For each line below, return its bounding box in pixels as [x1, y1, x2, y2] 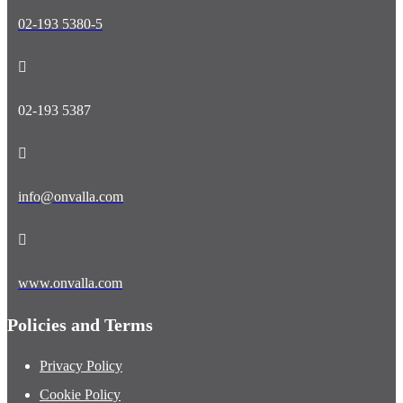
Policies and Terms [7, 357, 153, 378]
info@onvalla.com [18, 231, 123, 247]
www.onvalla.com [18, 318, 122, 334]
